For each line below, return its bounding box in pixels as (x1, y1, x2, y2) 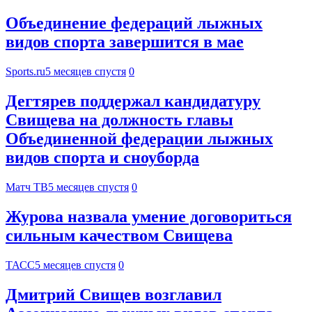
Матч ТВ (6, 181, 48, 194)
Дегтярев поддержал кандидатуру (6, 92, 260, 111)
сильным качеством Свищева (6, 226, 233, 245)
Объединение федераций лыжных (6, 14, 263, 33)
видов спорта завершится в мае (6, 33, 244, 52)
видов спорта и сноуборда (6, 148, 199, 167)
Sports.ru (6, 65, 45, 78)
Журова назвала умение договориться (6, 208, 292, 226)
